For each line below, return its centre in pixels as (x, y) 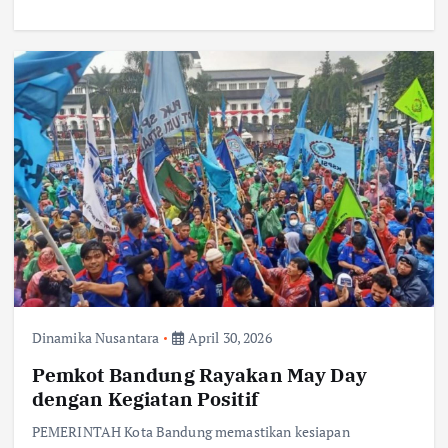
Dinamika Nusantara (95, 338)
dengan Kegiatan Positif (144, 399)
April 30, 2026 (228, 338)
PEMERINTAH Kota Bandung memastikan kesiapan (190, 432)
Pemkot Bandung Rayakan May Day (199, 375)
